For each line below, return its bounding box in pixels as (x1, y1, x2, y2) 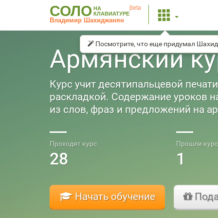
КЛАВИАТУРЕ (93, 11, 129, 17)
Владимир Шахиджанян (50, 17, 124, 24)
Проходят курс (50, 140, 97, 147)
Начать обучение (73, 191, 155, 202)
